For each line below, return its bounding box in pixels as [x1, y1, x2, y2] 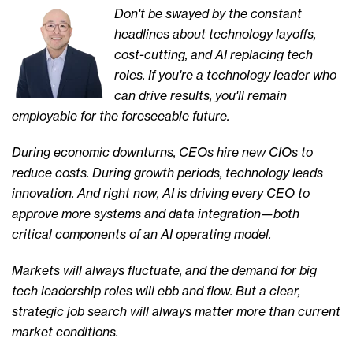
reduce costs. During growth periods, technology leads [12, 165, 323, 180]
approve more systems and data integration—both [12, 206, 299, 221]
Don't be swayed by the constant [114, 6, 302, 21]
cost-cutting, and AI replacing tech [114, 46, 313, 62]
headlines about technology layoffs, [114, 26, 316, 42]
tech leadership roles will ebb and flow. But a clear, [12, 283, 300, 299]
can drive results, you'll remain [114, 87, 287, 103]
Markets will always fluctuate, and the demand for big [12, 262, 317, 278]
